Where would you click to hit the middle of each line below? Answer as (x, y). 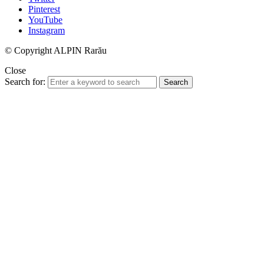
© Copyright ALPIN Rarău (56, 51)
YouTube (45, 20)
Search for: (25, 82)
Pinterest (44, 9)
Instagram (47, 31)
